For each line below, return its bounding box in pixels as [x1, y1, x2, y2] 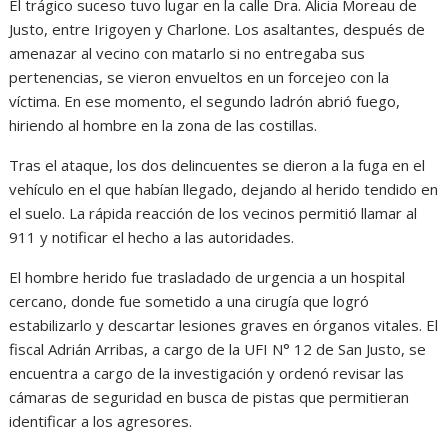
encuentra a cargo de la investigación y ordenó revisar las [9, 362, 405, 383]
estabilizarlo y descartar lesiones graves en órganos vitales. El [9, 314, 439, 335]
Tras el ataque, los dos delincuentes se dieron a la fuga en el [9, 154, 426, 175]
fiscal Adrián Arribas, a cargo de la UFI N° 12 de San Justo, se [9, 338, 427, 359]
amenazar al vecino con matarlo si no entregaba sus [9, 42, 366, 63]
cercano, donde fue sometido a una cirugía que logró [9, 290, 370, 311]
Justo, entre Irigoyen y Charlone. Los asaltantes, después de [9, 18, 426, 39]
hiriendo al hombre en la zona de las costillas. [9, 114, 318, 135]
